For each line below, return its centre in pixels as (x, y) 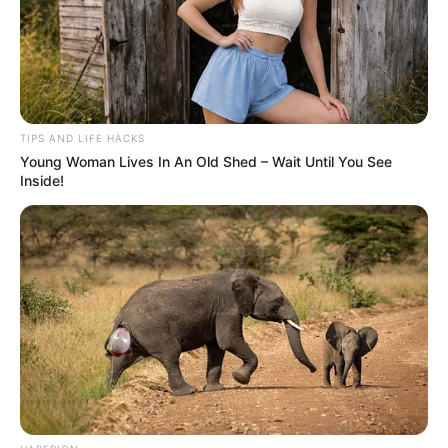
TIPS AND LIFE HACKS (82, 138)
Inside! (42, 181)
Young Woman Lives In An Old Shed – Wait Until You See (206, 162)
